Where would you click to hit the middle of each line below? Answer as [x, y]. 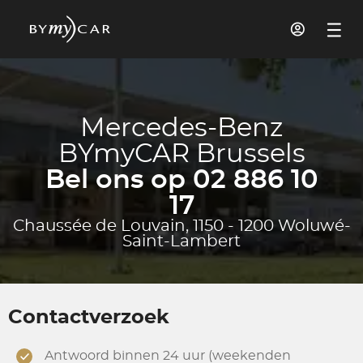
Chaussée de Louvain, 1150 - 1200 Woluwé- [181, 226]
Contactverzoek [89, 318]
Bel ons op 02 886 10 [181, 180]
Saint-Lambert [181, 241]
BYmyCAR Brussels [181, 154]
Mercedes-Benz [181, 128]
